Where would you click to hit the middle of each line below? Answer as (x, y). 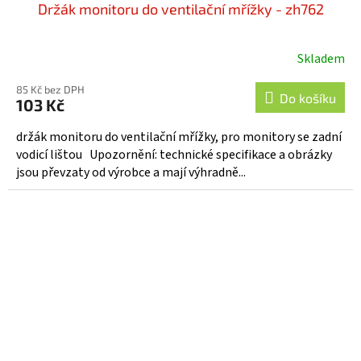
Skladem (321, 59)
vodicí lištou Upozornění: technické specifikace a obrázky (174, 155)
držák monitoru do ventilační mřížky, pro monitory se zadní (179, 137)
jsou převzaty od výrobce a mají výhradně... (131, 173)
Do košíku (308, 98)
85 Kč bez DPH (50, 90)
